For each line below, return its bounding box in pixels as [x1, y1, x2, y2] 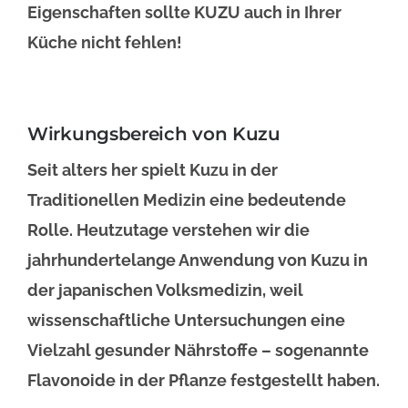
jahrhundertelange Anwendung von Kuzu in [27, 250, 368, 270]
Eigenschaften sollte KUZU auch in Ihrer [27, 2, 342, 22]
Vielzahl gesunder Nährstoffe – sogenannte [27, 340, 369, 360]
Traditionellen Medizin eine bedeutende [27, 189, 346, 209]
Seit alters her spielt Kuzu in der [27, 159, 278, 179]
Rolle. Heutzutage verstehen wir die [27, 219, 310, 240]
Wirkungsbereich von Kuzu [27, 122, 280, 145]
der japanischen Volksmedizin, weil [27, 280, 303, 300]
